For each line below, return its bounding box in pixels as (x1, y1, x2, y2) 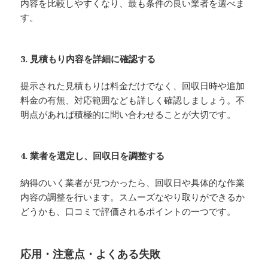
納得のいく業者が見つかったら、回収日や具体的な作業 (20, 176, 245, 188)
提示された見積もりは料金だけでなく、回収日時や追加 (20, 79, 245, 92)
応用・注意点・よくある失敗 (20, 246, 161, 261)
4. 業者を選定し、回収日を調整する (20, 149, 165, 162)
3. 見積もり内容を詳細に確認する (20, 52, 156, 65)
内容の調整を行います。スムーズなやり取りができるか (20, 190, 245, 203)
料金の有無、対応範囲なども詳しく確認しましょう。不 (20, 93, 245, 106)
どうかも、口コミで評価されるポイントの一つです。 (20, 205, 236, 217)
